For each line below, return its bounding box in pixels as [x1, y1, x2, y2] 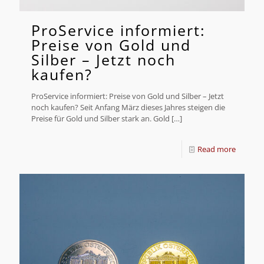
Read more [197, 144, 236, 155]
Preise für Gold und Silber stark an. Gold [31, 113, 170, 124]
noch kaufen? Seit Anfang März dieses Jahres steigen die [31, 102, 225, 113]
